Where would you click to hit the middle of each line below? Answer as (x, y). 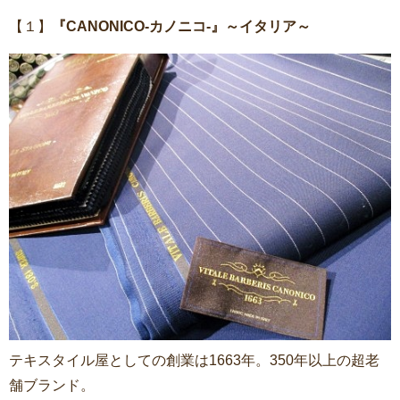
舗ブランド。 (52, 385)
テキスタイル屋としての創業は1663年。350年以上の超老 (194, 360)
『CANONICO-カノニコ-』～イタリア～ (181, 26)
